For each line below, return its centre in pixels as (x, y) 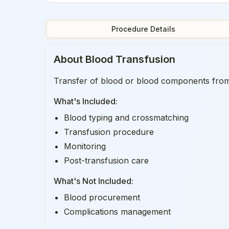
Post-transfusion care (106, 161)
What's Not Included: (94, 181)
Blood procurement (102, 197)
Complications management (117, 212)
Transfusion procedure (109, 132)
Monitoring (85, 146)
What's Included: (86, 101)
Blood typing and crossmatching (126, 118)
